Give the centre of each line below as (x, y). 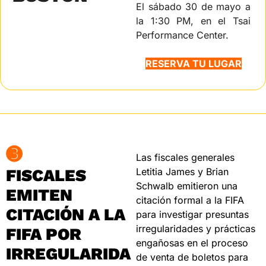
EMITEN (39, 195)
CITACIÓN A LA (66, 214)
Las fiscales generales (185, 157)
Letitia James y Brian (182, 171)
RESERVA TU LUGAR (193, 63)
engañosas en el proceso (192, 243)
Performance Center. (182, 35)
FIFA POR (44, 234)
